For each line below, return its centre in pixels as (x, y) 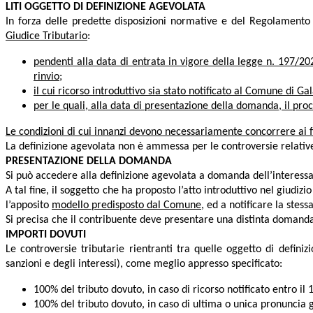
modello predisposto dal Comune (126, 206)
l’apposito (29, 206)
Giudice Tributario (46, 37)
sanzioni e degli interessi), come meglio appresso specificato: (144, 264)
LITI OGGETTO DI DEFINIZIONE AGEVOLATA (105, 7)
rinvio (46, 77)
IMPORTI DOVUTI (46, 235)
